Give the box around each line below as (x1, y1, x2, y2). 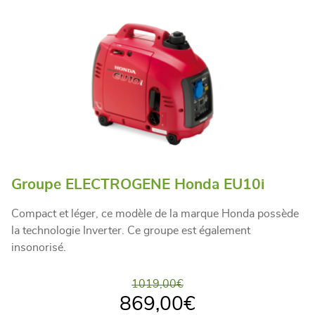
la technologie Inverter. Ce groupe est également (11, 225, 250, 236)
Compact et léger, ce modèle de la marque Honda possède (11, 208, 299, 219)
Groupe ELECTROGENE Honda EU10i (11, 177, 264, 192)
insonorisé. (11, 242, 66, 253)
